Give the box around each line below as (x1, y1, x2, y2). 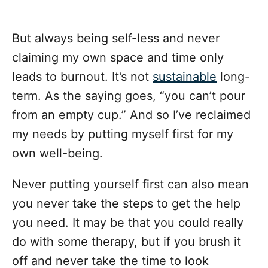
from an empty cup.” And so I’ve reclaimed (12, 108, 251, 123)
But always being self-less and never (12, 31, 220, 46)
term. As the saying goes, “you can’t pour (12, 89, 245, 103)
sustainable (153, 69, 217, 84)
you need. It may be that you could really (12, 215, 243, 230)
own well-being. (12, 146, 103, 161)
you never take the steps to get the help (12, 196, 240, 211)
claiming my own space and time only (12, 50, 224, 65)
